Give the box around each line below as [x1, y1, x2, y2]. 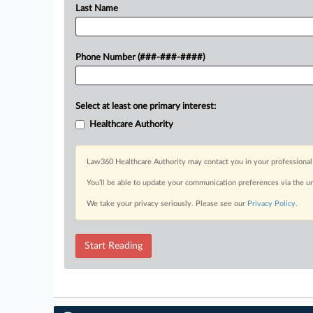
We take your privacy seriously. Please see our [87, 200, 247, 208]
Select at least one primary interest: [75, 102, 216, 111]
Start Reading [85, 241, 143, 251]
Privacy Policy [247, 200, 296, 208]
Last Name [75, 4, 118, 13]
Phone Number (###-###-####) [75, 53, 205, 62]
